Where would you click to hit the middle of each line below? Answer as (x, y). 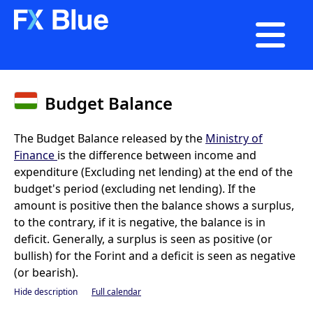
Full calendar (116, 292)
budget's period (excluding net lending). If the (135, 189)
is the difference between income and (157, 155)
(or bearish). (46, 272)
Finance (36, 155)
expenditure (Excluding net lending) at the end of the (153, 172)
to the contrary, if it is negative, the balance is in (140, 222)
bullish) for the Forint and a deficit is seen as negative (155, 256)
